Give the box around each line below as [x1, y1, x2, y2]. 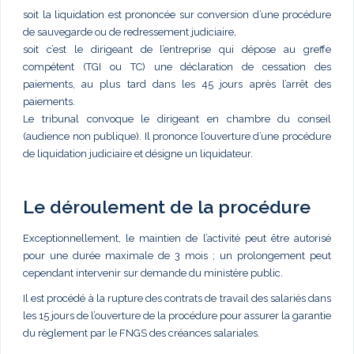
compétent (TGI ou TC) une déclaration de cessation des [23, 60, 331, 73]
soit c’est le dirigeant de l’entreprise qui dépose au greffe [23, 43, 331, 55]
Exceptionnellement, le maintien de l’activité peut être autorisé [23, 232, 331, 244]
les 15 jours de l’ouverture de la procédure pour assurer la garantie [23, 309, 331, 322]
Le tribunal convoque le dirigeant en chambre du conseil [23, 112, 331, 125]
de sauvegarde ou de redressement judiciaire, [23, 25, 236, 38]
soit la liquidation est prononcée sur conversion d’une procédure [23, 8, 331, 21]
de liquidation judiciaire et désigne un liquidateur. [23, 147, 253, 160]
